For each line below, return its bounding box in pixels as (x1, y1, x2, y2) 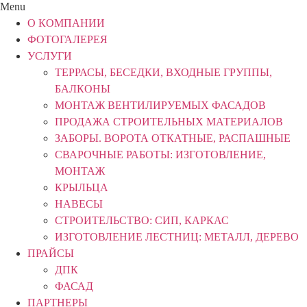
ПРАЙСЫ (27, 247, 74, 259)
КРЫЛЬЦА (55, 181, 108, 193)
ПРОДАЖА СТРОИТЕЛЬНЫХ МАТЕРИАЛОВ (55, 115, 283, 127)
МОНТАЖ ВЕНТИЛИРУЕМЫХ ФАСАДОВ (55, 99, 266, 111)
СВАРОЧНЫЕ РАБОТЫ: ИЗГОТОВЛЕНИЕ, (55, 148, 266, 160)
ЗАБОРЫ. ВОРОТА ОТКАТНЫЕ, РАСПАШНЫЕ (55, 132, 291, 144)
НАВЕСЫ (55, 197, 103, 210)
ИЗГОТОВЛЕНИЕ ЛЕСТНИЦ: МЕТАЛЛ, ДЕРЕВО (55, 230, 299, 243)
